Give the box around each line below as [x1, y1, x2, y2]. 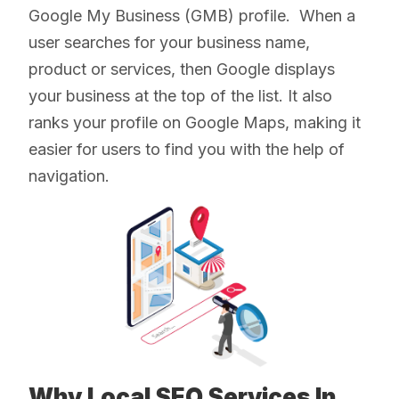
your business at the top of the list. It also [28, 86, 332, 106]
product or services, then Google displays [28, 60, 335, 79]
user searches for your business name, [28, 33, 310, 53]
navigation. [28, 167, 114, 186]
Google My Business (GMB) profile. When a [28, 6, 355, 26]
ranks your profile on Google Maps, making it [28, 113, 361, 133]
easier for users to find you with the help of [28, 140, 345, 159]
